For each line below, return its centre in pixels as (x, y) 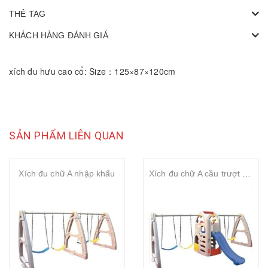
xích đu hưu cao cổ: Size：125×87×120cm (92, 71)
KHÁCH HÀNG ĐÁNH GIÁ (59, 35)
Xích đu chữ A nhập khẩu (67, 173)
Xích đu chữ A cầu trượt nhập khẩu (247, 173)
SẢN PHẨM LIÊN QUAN (66, 135)
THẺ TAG (27, 13)
